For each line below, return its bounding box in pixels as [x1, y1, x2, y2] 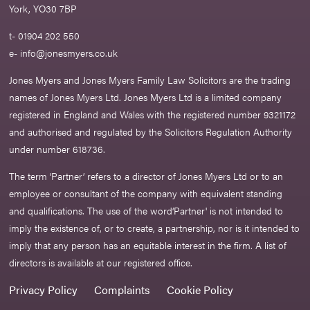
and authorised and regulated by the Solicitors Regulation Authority [9, 125, 293, 139]
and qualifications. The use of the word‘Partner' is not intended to [9, 203, 284, 218]
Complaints [94, 282, 151, 298]
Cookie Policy [167, 282, 234, 298]
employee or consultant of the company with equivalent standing [9, 186, 283, 201]
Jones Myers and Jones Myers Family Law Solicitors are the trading [9, 73, 291, 87]
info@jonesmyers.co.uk [20, 46, 118, 60]
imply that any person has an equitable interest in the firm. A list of [9, 238, 287, 253]
